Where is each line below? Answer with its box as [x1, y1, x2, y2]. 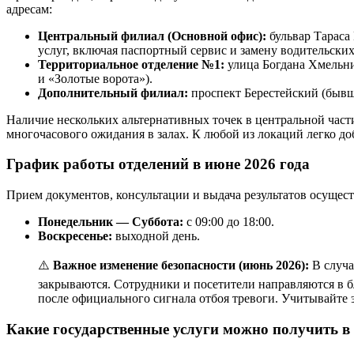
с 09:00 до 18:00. [183, 215, 274, 229]
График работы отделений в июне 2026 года [6, 156, 310, 173]
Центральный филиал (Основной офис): [38, 28, 266, 43]
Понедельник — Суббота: [38, 215, 183, 229]
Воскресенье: [38, 229, 112, 243]
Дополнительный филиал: [38, 85, 188, 100]
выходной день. [112, 229, 200, 243]
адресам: [6, 2, 52, 16]
